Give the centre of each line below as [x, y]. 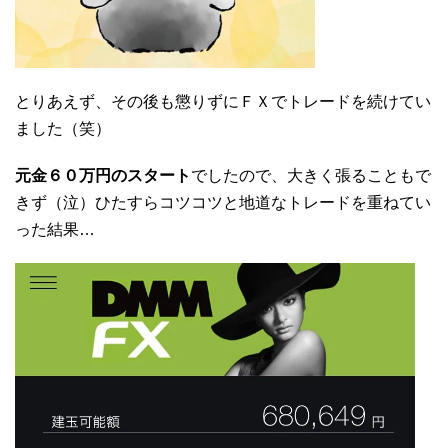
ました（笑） [63, 128]
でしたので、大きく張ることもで [311, 175]
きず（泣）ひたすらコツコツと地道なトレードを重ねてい [223, 202]
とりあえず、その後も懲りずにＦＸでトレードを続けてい [223, 101]
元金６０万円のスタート [103, 175]
